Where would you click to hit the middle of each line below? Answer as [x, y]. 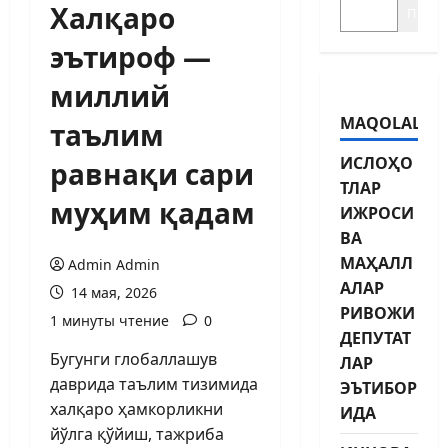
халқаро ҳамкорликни [136, 408]
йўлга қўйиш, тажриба [137, 433]
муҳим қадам [152, 212]
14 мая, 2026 [112, 292]
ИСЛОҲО [376, 162]
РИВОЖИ [377, 312]
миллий [110, 95]
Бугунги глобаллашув [133, 358]
